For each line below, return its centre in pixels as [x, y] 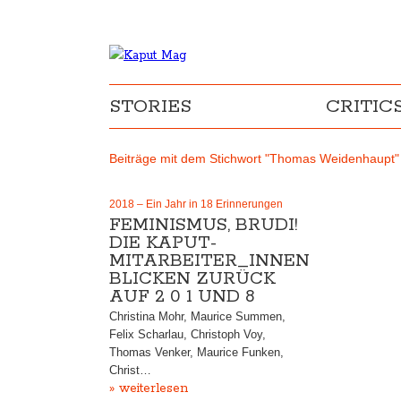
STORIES [150, 107]
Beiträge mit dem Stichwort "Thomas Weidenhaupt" [254, 158]
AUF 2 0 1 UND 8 [182, 297]
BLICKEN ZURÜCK [192, 279]
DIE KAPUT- [163, 243]
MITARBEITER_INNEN [209, 261]
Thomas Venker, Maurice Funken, [196, 352]
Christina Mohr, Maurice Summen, [197, 316]
